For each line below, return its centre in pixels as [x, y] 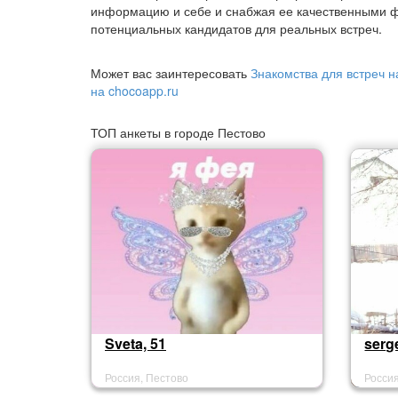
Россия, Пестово [147, 377]
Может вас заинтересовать [171, 73]
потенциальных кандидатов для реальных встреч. [236, 28]
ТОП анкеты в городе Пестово [178, 132]
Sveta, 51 [135, 343]
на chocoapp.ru [135, 91]
